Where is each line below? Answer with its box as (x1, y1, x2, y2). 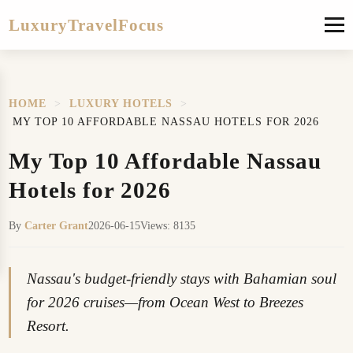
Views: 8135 (140, 219, 196, 232)
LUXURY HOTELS (69, 97, 173, 110)
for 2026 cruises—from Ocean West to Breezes (27, 294, 304, 310)
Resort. (27, 318, 70, 334)
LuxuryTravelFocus (9, 16, 165, 34)
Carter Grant (24, 219, 89, 232)
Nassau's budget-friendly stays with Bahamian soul (27, 270, 337, 287)
